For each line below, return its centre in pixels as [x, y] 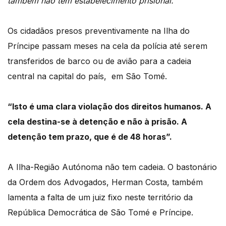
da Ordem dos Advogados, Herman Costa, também [105, 182]
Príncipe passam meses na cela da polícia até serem [107, 46]
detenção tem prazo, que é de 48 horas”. [90, 137]
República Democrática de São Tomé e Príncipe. [100, 213]
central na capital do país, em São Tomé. [87, 76]
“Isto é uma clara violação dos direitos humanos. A [109, 107]
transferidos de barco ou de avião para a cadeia [99, 61]
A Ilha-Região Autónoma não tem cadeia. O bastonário [112, 167]
